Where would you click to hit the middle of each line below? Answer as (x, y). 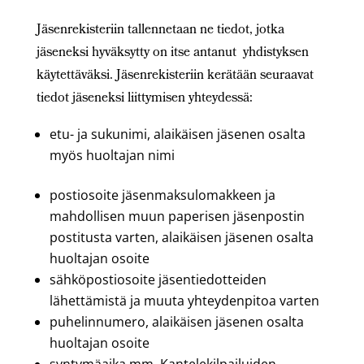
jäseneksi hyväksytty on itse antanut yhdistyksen (172, 53)
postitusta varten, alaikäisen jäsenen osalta (181, 237)
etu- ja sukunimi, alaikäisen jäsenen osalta (177, 134)
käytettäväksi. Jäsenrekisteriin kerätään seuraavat (175, 76)
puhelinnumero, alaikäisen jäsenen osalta (176, 322)
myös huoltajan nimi (112, 155)
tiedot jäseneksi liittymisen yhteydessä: (144, 99)
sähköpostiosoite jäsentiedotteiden (158, 279)
